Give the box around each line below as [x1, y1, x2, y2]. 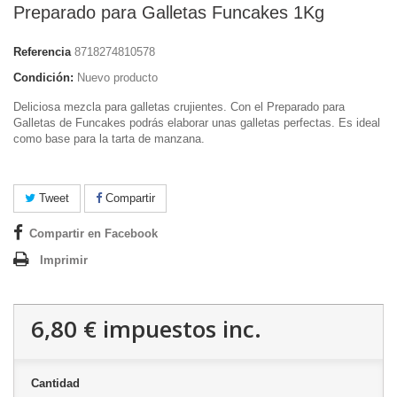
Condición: [13, 71, 74, 85]
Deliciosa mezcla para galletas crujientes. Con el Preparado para [13, 100, 345, 114]
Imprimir [40, 253, 88, 268]
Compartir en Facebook [29, 227, 158, 241]
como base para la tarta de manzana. [13, 132, 205, 146]
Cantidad [31, 377, 80, 391]
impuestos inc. [97, 313, 261, 346]
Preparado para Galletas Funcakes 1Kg [13, 3, 324, 23]
